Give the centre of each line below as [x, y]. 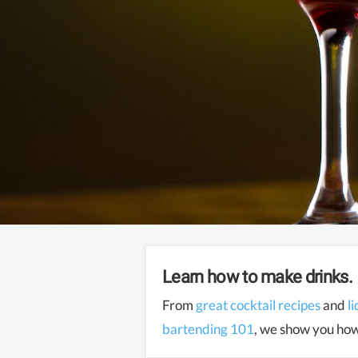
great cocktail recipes [258, 304]
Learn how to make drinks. [257, 277]
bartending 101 [208, 328]
